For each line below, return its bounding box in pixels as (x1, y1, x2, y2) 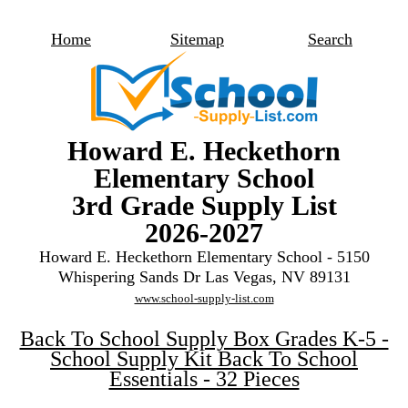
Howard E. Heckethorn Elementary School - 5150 (38, 248, 370, 266)
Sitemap (170, 30, 224, 48)
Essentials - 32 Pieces (108, 367, 300, 391)
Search (308, 30, 352, 48)
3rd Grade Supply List (71, 190, 337, 220)
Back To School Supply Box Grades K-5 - (19, 327, 389, 351)
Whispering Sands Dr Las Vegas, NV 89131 (57, 268, 351, 286)
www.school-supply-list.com (134, 291, 274, 305)
